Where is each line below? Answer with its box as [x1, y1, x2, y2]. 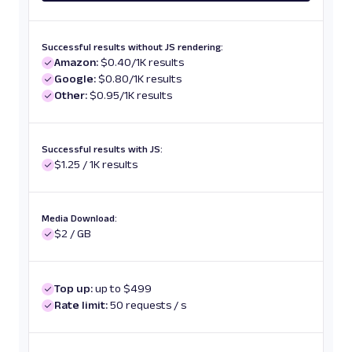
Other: [54, 89, 87, 101]
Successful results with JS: [42, 144, 163, 154]
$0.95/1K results [90, 89, 172, 101]
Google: [54, 72, 96, 85]
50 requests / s [110, 299, 186, 311]
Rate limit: [54, 299, 108, 311]
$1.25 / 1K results [54, 158, 137, 170]
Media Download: [42, 213, 117, 223]
